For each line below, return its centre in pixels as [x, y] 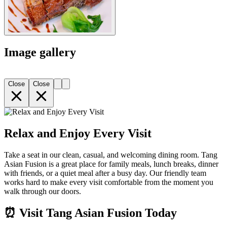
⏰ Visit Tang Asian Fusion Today [90, 213]
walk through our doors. [43, 191]
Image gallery [40, 52]
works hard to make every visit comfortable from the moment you [109, 182]
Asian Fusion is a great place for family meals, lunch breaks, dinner [111, 164]
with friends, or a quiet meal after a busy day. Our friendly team [105, 173]
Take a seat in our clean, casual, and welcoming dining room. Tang [111, 155]
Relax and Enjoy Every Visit [78, 134]
